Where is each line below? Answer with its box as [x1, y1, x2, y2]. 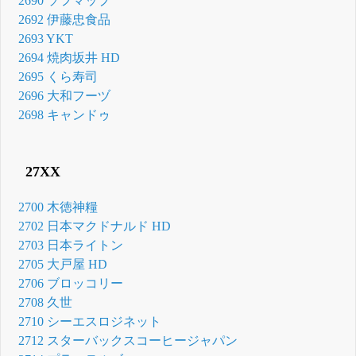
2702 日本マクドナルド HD [18, 219, 172, 233]
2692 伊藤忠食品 [18, 13, 111, 27]
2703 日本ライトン [18, 238, 124, 252]
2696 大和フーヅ [18, 89, 111, 103]
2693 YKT [18, 32, 74, 46]
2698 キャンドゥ [18, 108, 111, 122]
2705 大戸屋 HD [18, 257, 108, 271]
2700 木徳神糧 [18, 199, 99, 214]
